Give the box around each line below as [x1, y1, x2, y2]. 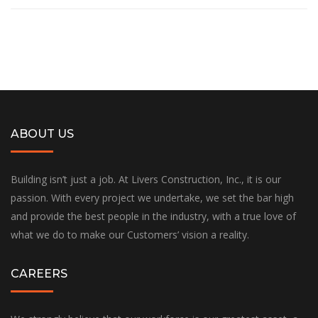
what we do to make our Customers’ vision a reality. [11, 228, 249, 242]
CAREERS [11, 267, 67, 281]
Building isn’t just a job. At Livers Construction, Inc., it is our [11, 172, 281, 187]
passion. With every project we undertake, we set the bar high [11, 191, 294, 205]
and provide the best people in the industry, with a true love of [11, 209, 296, 224]
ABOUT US [11, 127, 74, 141]
